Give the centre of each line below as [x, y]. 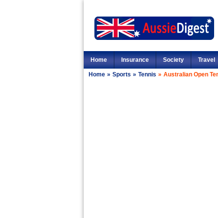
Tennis [147, 74]
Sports [122, 74]
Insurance [135, 60]
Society [173, 60]
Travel [207, 60]
